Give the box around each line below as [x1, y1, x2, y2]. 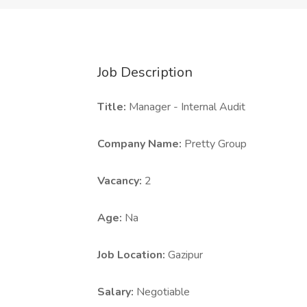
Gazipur [168, 247, 203, 262]
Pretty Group [184, 136, 247, 151]
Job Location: [97, 247, 168, 262]
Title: [97, 99, 129, 114]
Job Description [97, 63, 193, 82]
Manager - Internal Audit [129, 99, 245, 114]
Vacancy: [97, 173, 145, 188]
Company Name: [97, 136, 184, 151]
